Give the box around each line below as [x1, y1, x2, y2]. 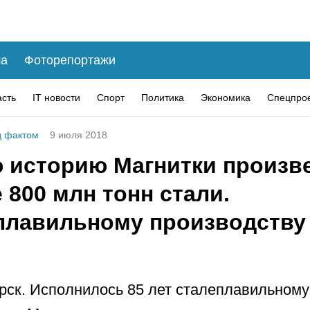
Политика [141, 91, 184, 103]
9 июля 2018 [50, 129, 107, 140]
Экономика [201, 91, 250, 103]
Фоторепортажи [24, 53, 116, 67]
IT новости [33, 91, 80, 103]
